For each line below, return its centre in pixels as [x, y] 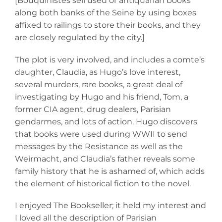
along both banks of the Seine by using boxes [106, 13]
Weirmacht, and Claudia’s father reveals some [105, 159]
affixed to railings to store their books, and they [108, 25]
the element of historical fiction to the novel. [103, 183]
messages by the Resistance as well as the [99, 146]
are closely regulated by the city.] [80, 38]
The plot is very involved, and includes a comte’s [110, 59]
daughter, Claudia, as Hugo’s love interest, [98, 72]
